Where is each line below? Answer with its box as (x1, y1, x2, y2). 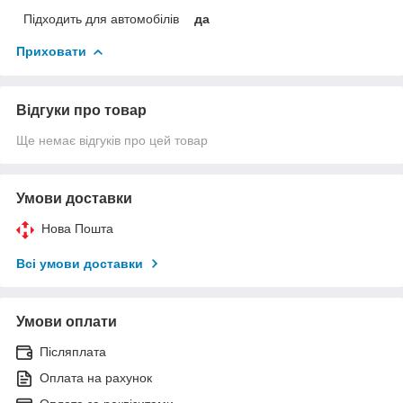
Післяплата (40, 344, 106, 359)
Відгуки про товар (16, 102, 147, 118)
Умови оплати (16, 313, 117, 329)
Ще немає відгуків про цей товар (16, 132, 208, 148)
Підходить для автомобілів (23, 11, 179, 26)
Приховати (16, 43, 86, 58)
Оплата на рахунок (40, 370, 152, 385)
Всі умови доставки (16, 255, 143, 271)
